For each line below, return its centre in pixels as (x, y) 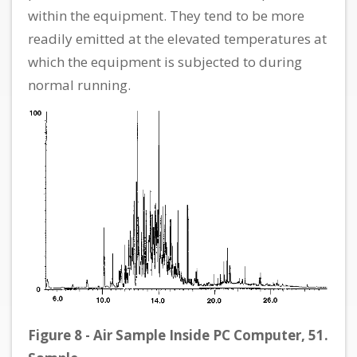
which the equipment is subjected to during (165, 62)
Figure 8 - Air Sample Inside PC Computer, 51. (178, 335)
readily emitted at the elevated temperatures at (177, 39)
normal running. (79, 85)
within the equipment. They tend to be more (166, 16)
